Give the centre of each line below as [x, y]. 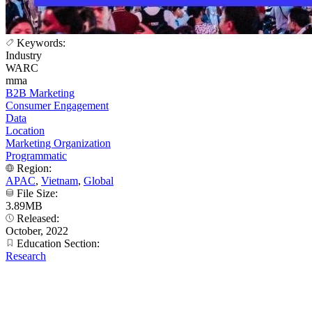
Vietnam [60, 180]
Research [26, 256]
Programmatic [36, 155]
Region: [34, 168]
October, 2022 [37, 231]
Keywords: [41, 42]
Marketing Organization [58, 143]
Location [25, 130]
